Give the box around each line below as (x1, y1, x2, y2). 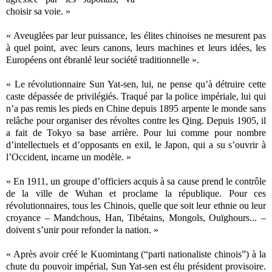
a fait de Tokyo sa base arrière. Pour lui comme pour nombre (6, 127, 266, 138)
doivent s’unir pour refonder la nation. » (6, 224, 158, 235)
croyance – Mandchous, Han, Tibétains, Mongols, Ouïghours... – (6, 212, 266, 223)
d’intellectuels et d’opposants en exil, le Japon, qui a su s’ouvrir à (6, 139, 266, 150)
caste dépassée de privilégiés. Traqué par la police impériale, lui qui (6, 90, 266, 101)
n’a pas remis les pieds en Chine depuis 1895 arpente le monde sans (6, 103, 266, 114)
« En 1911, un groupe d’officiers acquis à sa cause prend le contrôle (6, 175, 266, 186)
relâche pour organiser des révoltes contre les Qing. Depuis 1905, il (6, 115, 266, 126)
